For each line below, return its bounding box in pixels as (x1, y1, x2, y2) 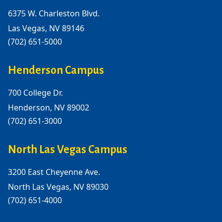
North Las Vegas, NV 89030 (8, 181, 109, 193)
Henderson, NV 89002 (8, 102, 89, 113)
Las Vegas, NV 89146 (8, 23, 84, 34)
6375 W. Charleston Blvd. (8, 8, 100, 19)
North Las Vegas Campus (8, 144, 127, 156)
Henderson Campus (8, 64, 104, 77)
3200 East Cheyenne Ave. (8, 166, 100, 178)
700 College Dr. (8, 87, 63, 99)
